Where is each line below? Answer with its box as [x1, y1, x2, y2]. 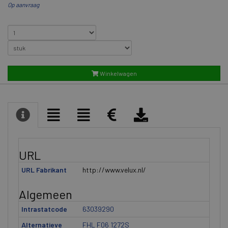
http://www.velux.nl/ [82, 165, 146, 174]
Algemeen [19, 187, 72, 202]
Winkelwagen [98, 70, 137, 77]
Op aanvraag [8, 1, 39, 8]
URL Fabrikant [21, 165, 67, 174]
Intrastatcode [21, 205, 67, 213]
